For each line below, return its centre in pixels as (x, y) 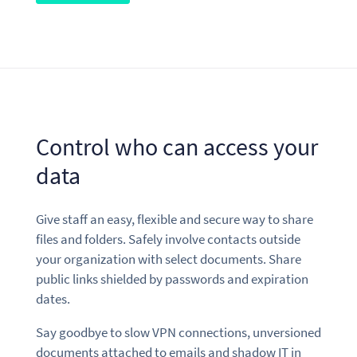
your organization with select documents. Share (168, 259)
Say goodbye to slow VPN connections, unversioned (178, 332)
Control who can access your (177, 146)
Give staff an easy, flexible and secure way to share (174, 219)
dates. (53, 298)
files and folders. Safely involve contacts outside (168, 239)
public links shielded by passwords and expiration (172, 279)
